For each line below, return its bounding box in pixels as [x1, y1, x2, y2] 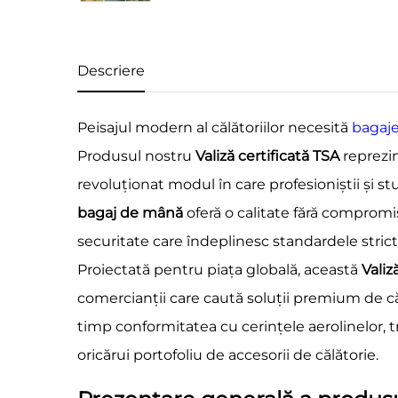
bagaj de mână [77, 204, 187, 221]
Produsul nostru [77, 147, 195, 164]
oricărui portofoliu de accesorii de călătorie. [77, 346, 378, 363]
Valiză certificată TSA [195, 147, 343, 164]
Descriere [77, 62, 145, 79]
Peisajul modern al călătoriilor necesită [77, 119, 352, 136]
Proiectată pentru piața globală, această [77, 261, 362, 278]
